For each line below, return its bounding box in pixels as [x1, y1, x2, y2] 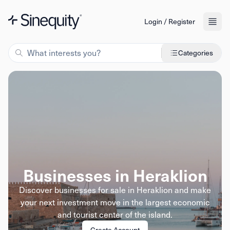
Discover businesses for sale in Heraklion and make [19, 184, 211, 195]
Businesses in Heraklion [23, 163, 207, 186]
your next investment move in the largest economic [20, 196, 210, 207]
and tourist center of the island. [57, 208, 172, 220]
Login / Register [144, 16, 195, 26]
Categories [178, 48, 213, 57]
